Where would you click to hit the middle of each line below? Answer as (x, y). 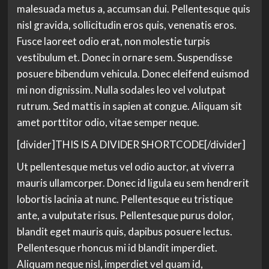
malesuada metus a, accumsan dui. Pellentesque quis (133, 9)
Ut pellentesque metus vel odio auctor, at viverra (125, 167)
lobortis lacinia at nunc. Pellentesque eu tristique (125, 199)
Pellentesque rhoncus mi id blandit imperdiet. (117, 248)
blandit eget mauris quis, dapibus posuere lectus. (124, 231)
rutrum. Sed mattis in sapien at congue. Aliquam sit (129, 106)
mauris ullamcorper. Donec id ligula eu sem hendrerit (133, 183)
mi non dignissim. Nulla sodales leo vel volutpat (121, 90)
